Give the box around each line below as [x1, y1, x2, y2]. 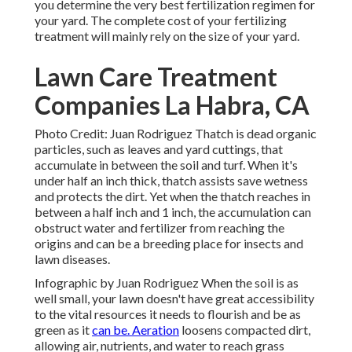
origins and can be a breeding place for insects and [35, 236, 303, 251]
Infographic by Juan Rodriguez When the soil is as [35, 275, 299, 291]
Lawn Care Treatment [35, 61, 277, 93]
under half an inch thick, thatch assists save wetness [35, 173, 308, 189]
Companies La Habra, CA [35, 90, 310, 121]
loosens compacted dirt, [179, 322, 310, 338]
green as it [35, 322, 92, 338]
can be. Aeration [92, 322, 179, 338]
